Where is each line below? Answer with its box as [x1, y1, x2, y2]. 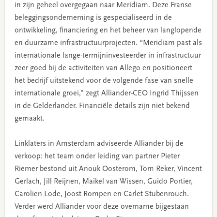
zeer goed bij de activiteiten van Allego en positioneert [14, 64, 192, 72]
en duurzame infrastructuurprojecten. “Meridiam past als [14, 39, 202, 47]
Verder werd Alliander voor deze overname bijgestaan [14, 202, 189, 211]
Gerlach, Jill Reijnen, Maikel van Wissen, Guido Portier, [14, 177, 193, 186]
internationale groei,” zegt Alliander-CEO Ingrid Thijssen [14, 89, 199, 97]
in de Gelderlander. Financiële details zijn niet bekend [14, 102, 190, 110]
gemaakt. [14, 114, 45, 123]
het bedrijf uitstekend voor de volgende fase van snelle [14, 77, 193, 85]
